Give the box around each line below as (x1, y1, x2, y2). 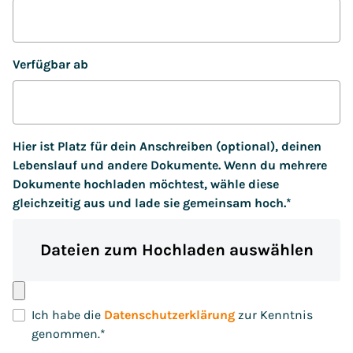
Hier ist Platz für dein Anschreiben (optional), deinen (13, 139, 321, 154)
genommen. (32, 326, 100, 341)
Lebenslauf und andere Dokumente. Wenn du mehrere (13, 158, 327, 173)
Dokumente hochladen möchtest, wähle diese (13, 176, 279, 191)
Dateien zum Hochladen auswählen (39, 240, 314, 259)
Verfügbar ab (13, 57, 88, 72)
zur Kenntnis (235, 307, 313, 322)
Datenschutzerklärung (104, 307, 235, 322)
